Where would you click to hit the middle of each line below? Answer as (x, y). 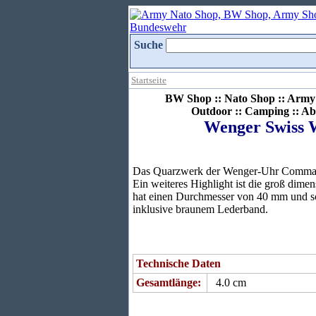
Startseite (149, 80)
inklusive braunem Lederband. (200, 209)
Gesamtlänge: (169, 282)
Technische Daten (178, 263)
